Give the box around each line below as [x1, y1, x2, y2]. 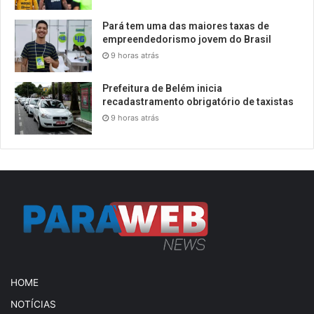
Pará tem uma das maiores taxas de [102, 20, 269, 32]
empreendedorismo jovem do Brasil [102, 34, 271, 46]
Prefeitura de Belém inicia [102, 83, 222, 95]
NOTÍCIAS [11, 298, 56, 310]
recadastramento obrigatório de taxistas [102, 96, 294, 108]
